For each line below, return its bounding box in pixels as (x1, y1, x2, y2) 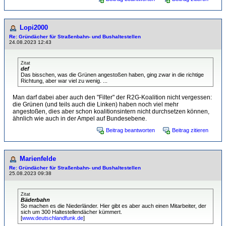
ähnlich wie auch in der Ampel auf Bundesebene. (13, 115, 147, 122)
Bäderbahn (21, 197, 50, 203)
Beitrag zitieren (172, 127, 208, 133)
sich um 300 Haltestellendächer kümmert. (21, 209, 122, 215)
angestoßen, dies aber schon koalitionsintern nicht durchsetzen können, (13, 108, 209, 115)
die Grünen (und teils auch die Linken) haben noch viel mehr (13, 101, 179, 108)
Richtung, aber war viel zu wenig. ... (21, 78, 107, 84)
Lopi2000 (20, 24, 48, 31)
